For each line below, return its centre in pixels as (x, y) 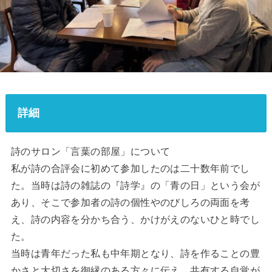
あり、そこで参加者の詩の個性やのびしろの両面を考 (130, 202)
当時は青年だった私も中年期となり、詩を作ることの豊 (135, 253)
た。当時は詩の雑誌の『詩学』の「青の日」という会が (135, 185)
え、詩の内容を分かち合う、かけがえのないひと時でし (135, 219)
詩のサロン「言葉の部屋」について (90, 151)
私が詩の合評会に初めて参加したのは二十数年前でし (130, 168)
